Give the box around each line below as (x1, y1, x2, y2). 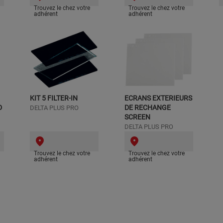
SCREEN (124, 113, 150, 121)
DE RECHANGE (124, 104, 171, 111)
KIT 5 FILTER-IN (30, 94, 78, 102)
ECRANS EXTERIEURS (124, 94, 192, 102)
